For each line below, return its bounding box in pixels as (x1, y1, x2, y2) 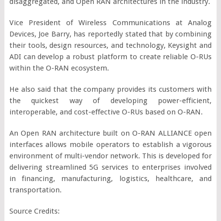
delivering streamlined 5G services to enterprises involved (9, 162, 212, 172)
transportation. (9, 185, 62, 194)
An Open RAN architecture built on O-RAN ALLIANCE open (9, 128, 212, 138)
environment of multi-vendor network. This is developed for (9, 151, 212, 160)
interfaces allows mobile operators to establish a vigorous (9, 140, 212, 149)
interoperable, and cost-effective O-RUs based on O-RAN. (9, 107, 203, 116)
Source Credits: (9, 206, 60, 216)
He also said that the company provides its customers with (9, 84, 212, 94)
